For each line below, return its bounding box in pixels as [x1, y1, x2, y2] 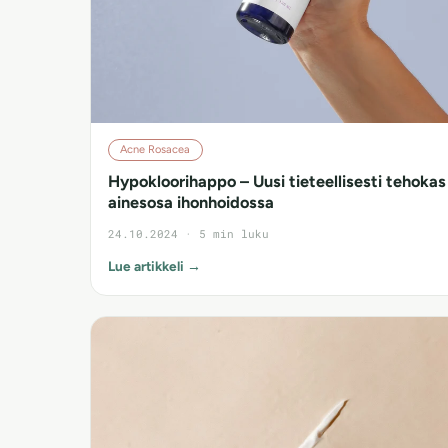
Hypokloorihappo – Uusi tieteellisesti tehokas [108, 170, 446, 191]
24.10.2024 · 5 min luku [108, 225, 269, 241]
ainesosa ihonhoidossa [108, 191, 274, 212]
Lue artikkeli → [108, 257, 201, 274]
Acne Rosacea [120, 143, 191, 157]
